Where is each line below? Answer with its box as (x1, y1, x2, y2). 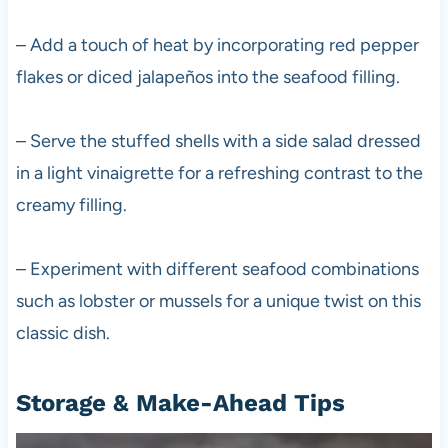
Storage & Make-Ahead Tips (15, 388, 345, 417)
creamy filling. (15, 193, 127, 216)
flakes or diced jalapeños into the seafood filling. (15, 65, 400, 88)
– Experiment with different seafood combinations (15, 257, 419, 280)
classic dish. (15, 321, 110, 344)
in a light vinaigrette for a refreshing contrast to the (15, 161, 423, 184)
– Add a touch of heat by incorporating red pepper (15, 33, 419, 56)
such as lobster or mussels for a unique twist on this (15, 289, 421, 312)
